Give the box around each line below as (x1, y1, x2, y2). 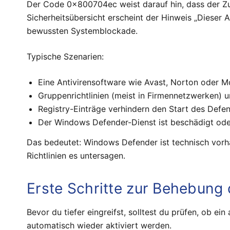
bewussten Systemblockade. (27, 26, 138, 36)
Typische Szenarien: (27, 51, 104, 62)
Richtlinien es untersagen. (27, 150, 125, 161)
